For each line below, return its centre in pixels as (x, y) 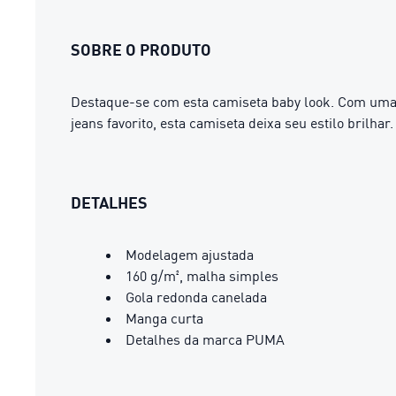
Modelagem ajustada (190, 254)
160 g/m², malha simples (202, 275)
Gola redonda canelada (196, 297)
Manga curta (164, 318)
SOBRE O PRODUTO (141, 49)
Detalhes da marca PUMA (205, 339)
